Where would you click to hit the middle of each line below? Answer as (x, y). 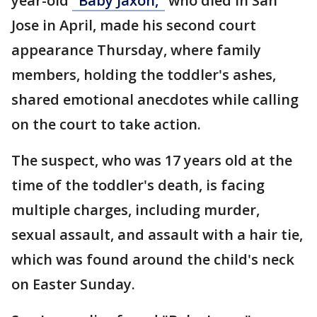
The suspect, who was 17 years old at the (152, 160)
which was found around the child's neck (153, 259)
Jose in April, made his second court (134, 25)
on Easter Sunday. (77, 284)
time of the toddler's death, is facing (138, 185)
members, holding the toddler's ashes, (144, 75)
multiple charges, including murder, (136, 210)
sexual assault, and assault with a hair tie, (157, 235)
